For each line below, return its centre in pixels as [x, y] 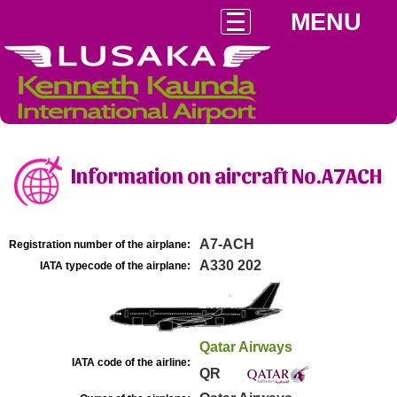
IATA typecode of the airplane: [115, 266]
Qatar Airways [246, 347]
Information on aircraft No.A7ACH [226, 175]
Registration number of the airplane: [100, 245]
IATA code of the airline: [131, 362]
